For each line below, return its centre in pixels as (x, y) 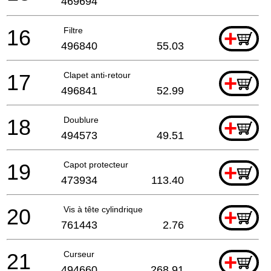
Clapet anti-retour (97, 75)
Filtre (73, 30)
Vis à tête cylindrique (103, 209)
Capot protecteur (96, 164)
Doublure (81, 119)
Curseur (79, 254)
